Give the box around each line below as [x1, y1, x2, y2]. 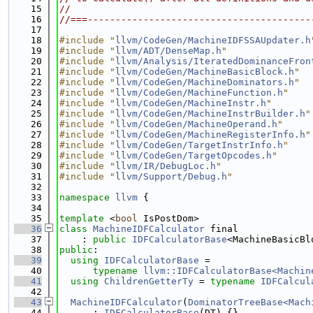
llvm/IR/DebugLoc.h [115, 161, 216, 171]
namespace [59, 192, 115, 203]
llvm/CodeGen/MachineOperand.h [115, 119, 277, 129]
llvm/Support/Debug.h [115, 171, 227, 182]
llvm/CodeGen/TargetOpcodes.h [115, 150, 272, 161]
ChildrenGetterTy [104, 276, 194, 286]
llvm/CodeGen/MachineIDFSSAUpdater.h [115, 35, 311, 45]
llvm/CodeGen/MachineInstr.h [115, 98, 266, 108]
